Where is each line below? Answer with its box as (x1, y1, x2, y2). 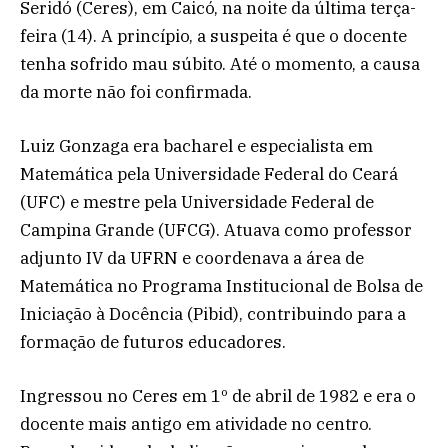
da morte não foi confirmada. (20, 80, 252, 103)
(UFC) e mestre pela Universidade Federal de (20, 191, 374, 214)
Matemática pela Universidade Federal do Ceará (20, 163, 398, 186)
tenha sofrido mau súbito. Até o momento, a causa (20, 52, 420, 75)
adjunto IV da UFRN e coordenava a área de (20, 247, 364, 270)
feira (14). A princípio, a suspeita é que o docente (20, 24, 407, 47)
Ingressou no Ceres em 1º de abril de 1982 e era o (20, 385, 416, 408)
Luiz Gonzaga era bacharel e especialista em (20, 135, 373, 158)
